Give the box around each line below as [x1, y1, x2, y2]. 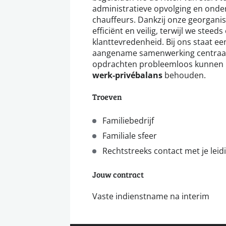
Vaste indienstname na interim [92, 191, 209, 202]
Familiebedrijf [102, 115, 154, 126]
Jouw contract [92, 169, 144, 180]
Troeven [92, 91, 122, 102]
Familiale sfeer [102, 130, 157, 141]
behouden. [162, 70, 206, 81]
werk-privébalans [92, 70, 162, 81]
